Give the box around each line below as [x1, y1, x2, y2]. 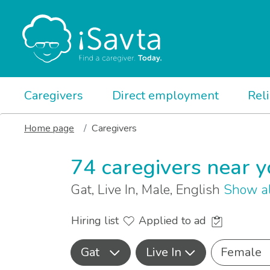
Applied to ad [139, 213, 209, 228]
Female [221, 244, 262, 261]
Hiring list [71, 213, 122, 228]
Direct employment [112, 87, 219, 104]
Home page [24, 122, 74, 135]
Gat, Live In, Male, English [71, 181, 224, 199]
